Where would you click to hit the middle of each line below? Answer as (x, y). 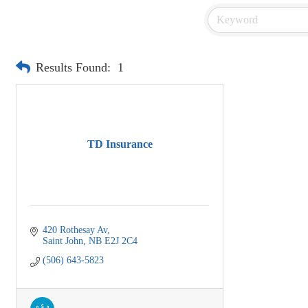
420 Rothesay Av (75, 230)
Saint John (63, 241)
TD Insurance (120, 144)
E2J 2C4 (121, 241)
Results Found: (73, 68)
